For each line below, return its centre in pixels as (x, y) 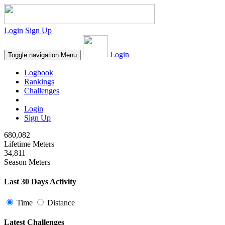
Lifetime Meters (29, 144)
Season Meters (27, 162)
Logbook (39, 73)
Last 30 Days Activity (40, 182)
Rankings (39, 82)
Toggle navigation (33, 55)
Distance (60, 202)
